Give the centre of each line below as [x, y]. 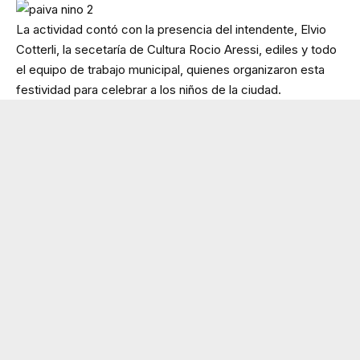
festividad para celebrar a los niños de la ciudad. [149, 90]
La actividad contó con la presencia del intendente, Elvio [171, 30]
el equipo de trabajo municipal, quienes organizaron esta [170, 70]
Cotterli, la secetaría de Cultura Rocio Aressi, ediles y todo [176, 50]
